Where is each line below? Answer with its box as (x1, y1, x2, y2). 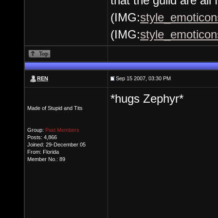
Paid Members (45, 127, 79, 133)
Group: (27, 127, 45, 133)
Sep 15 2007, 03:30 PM (114, 75, 171, 81)
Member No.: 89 (27, 156, 65, 162)
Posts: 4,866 (27, 134, 57, 140)
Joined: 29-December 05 (27, 142, 86, 147)
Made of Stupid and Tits (27, 105, 83, 111)
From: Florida (27, 149, 59, 155)
